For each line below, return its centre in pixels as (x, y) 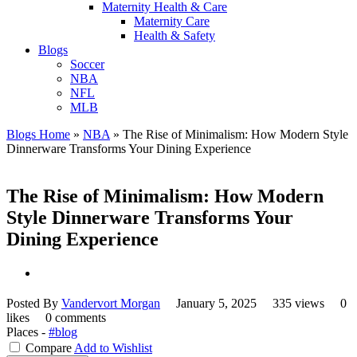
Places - (27, 332)
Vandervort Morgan (111, 304)
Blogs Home (38, 134)
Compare (49, 348)
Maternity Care (172, 21)
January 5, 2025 (216, 304)
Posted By (34, 304)
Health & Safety (175, 35)
